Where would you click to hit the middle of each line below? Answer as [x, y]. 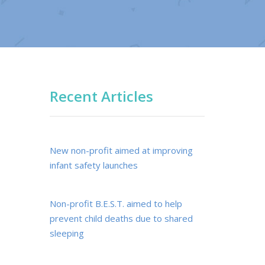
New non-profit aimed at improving [121, 150]
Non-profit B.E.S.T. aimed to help [116, 203]
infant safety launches [93, 165]
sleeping [67, 233]
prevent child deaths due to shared [121, 218]
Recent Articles [101, 96]
